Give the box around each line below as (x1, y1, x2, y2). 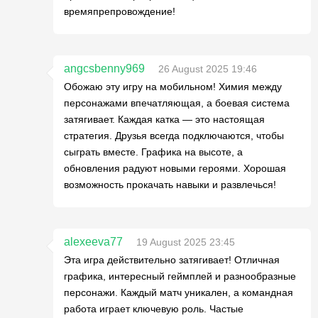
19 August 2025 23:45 (136, 236, 235, 248)
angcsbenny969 (64, 62, 145, 75)
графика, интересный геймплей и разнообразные (64, 270, 296, 282)
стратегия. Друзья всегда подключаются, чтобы (64, 129, 284, 141)
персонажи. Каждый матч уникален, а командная (64, 286, 293, 298)
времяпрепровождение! (64, 5, 175, 17)
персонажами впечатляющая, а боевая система (64, 97, 290, 109)
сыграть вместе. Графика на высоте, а (64, 146, 243, 158)
